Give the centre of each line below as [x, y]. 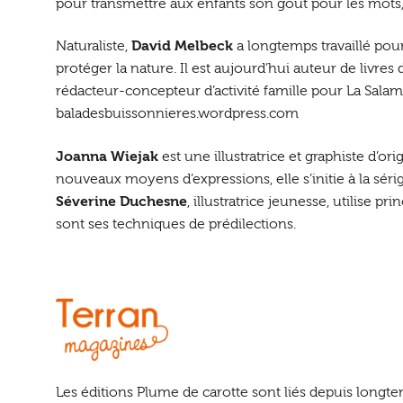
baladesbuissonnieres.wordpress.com [178, 114]
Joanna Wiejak [107, 156]
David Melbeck [183, 46]
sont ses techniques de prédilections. [176, 224]
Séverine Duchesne [122, 201]
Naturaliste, [94, 46]
